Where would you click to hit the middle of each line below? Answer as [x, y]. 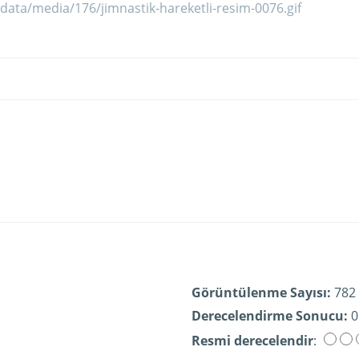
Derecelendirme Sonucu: [270, 316]
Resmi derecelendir [252, 341]
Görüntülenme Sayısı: [261, 292]
